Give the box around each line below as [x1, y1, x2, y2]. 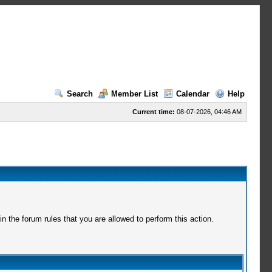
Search [66, 89, 93, 98]
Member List [110, 89, 158, 98]
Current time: [132, 108, 175, 115]
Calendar [175, 89, 209, 98]
